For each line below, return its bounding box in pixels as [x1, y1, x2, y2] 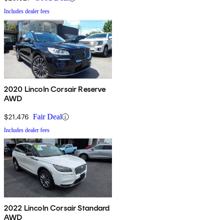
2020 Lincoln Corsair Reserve [4, 84, 106, 94]
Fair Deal [33, 112, 62, 121]
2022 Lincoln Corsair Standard [4, 203, 110, 213]
